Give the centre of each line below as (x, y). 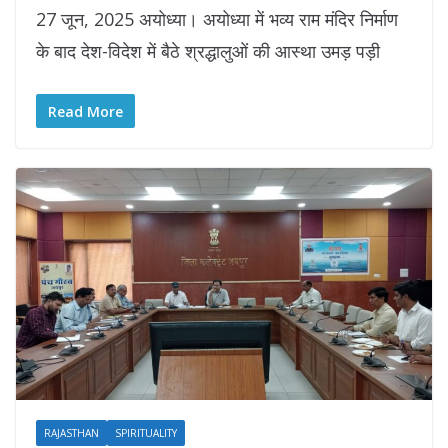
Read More (85, 112)
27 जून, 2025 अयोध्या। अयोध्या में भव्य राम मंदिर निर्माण (217, 19)
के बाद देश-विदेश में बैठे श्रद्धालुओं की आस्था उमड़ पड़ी (208, 51)
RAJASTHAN (71, 432)
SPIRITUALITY (146, 432)
